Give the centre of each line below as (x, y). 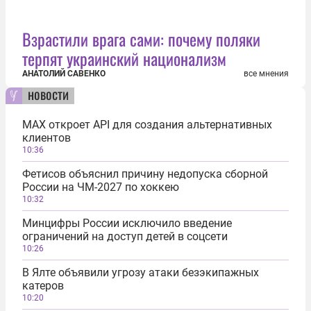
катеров (43, 286)
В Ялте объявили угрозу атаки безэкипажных (141, 272)
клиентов (47, 138)
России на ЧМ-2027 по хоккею (101, 187)
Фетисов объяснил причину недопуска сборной (145, 174)
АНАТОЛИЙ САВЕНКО (64, 74)
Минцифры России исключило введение (127, 223)
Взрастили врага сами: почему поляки (141, 39)
